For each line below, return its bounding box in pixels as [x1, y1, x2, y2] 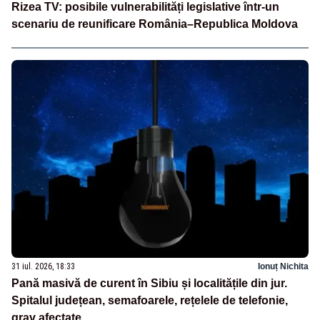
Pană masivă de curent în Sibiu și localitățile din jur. [11, 276, 287, 289]
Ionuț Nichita [258, 261, 309, 271]
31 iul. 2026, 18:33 [11, 261, 75, 271]
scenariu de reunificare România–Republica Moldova [11, 18, 298, 31]
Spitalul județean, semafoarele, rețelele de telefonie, [11, 294, 288, 306]
